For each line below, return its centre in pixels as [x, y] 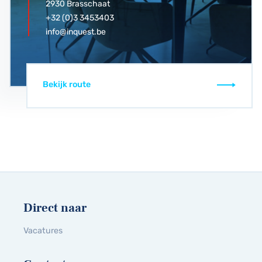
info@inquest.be [76, 32]
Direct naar [55, 208]
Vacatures [43, 230]
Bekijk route [66, 85]
